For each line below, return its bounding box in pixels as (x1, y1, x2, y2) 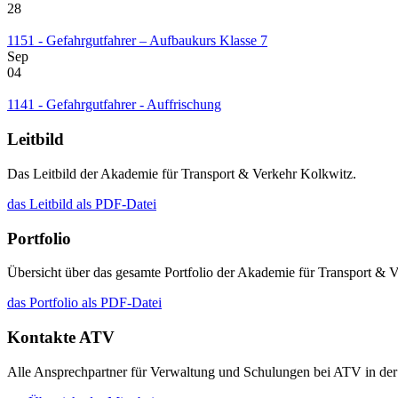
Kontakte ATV (7, 327, 115, 346)
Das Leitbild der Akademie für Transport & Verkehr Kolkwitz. (7, 165, 356, 181)
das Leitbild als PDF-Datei (7, 195, 156, 211)
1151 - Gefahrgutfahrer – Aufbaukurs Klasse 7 (7, 33, 267, 49)
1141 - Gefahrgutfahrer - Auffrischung (7, 97, 221, 113)
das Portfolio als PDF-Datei (7, 295, 162, 311)
